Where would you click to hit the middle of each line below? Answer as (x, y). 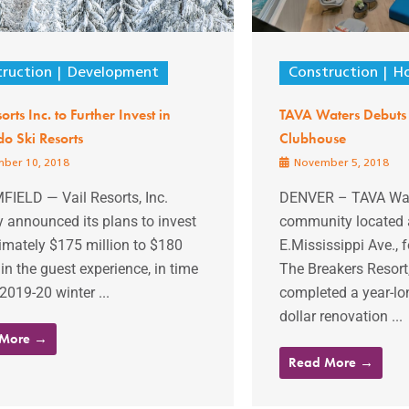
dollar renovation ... (341, 317)
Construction (333, 73)
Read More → (330, 363)
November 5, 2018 (340, 164)
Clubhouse (312, 139)
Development (113, 73)
